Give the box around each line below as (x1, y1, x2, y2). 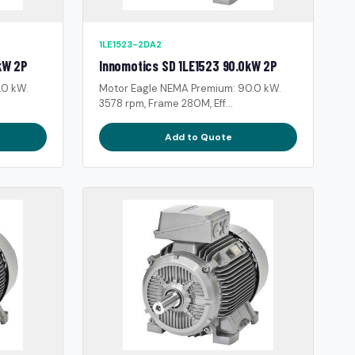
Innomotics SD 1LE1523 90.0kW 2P (99, 56, 277, 74)
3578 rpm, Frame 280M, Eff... (99, 96, 233, 110)
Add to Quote (164, 130, 232, 143)
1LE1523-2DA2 (99, 38, 162, 50)
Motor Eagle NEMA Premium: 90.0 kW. (99, 81, 281, 95)
